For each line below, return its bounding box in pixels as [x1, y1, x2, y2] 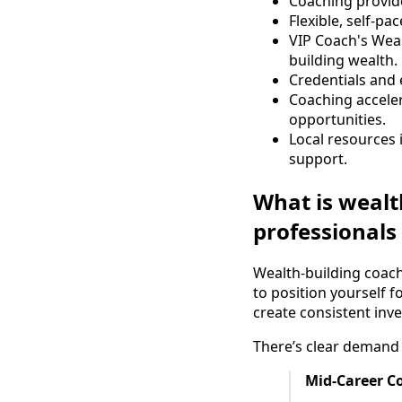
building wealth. [289, 49, 398, 70]
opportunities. [289, 109, 386, 129]
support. [289, 148, 347, 169]
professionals [253, 215, 397, 246]
